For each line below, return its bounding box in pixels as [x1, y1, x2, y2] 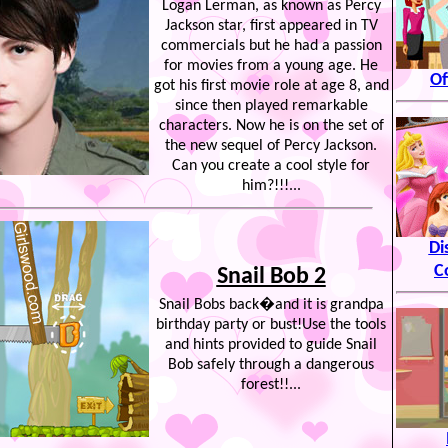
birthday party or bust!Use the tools [156, 317, 386, 333]
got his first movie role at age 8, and [153, 78, 389, 94]
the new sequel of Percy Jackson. [165, 138, 377, 154]
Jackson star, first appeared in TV [164, 18, 378, 34]
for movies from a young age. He [164, 58, 378, 74]
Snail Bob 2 [216, 265, 326, 289]
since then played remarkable [174, 98, 368, 114]
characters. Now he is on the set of [158, 118, 384, 134]
